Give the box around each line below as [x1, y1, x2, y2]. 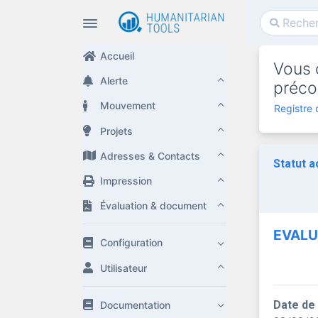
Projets [100, 124, 133, 137]
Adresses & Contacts [100, 149, 200, 162]
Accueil [100, 50, 134, 62]
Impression [100, 175, 152, 187]
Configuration [100, 236, 163, 249]
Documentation [100, 298, 170, 311]
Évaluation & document [100, 199, 207, 212]
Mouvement [100, 99, 155, 112]
